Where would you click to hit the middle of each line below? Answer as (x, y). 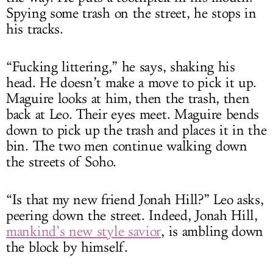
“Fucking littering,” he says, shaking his (121, 67)
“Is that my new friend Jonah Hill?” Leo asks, (135, 200)
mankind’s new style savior (84, 231)
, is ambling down (212, 231)
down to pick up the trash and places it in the (136, 130)
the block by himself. (67, 247)
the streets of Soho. (61, 162)
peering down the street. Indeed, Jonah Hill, (132, 215)
